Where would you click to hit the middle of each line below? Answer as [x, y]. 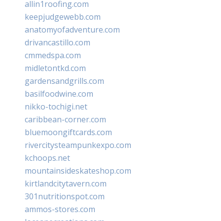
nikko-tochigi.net [56, 106]
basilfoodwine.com [59, 93]
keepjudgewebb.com [63, 17]
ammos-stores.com [60, 209]
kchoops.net [47, 158]
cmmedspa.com [53, 55]
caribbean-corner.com [65, 119]
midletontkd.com [55, 68]
